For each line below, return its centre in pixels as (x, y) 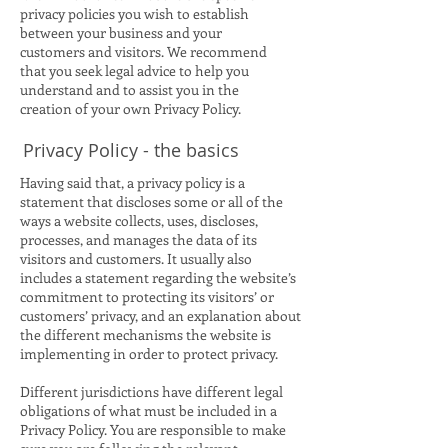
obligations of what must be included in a (148, 410)
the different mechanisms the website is (145, 334)
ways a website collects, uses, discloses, (139, 220)
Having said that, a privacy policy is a (132, 182)
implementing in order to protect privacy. (150, 353)
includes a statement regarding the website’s (158, 277)
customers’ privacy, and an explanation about (160, 315)
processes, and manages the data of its (138, 239)
